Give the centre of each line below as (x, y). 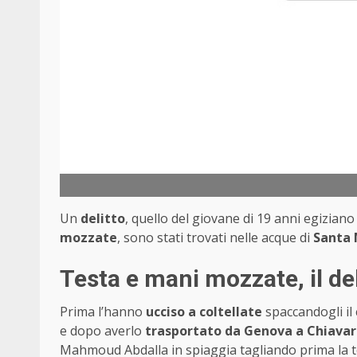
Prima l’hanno (103, 311)
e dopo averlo (102, 330)
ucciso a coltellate (204, 311)
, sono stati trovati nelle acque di (215, 237)
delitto (103, 218)
